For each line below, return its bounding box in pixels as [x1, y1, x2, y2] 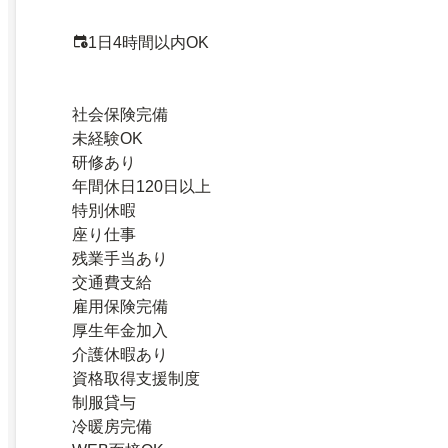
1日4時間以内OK [88, 34, 209, 52]
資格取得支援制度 [72, 370, 200, 388]
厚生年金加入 [72, 322, 168, 340]
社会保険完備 [72, 106, 168, 124]
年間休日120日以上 [72, 178, 211, 196]
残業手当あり [72, 250, 168, 268]
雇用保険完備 [72, 298, 168, 316]
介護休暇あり [72, 346, 168, 364]
